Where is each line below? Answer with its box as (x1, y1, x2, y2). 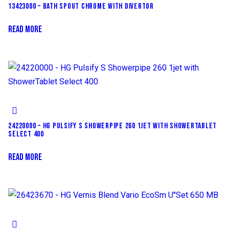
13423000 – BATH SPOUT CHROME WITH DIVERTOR (8, 1, 154, 11)
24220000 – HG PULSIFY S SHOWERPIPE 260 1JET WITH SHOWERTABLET (8, 121, 217, 131)
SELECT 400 (8, 129, 44, 139)
